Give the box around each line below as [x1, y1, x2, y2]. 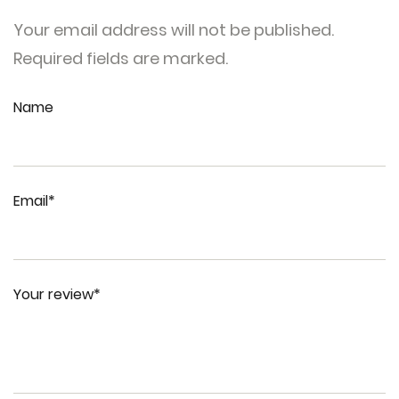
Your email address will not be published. [13, 19, 334, 41]
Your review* [13, 284, 101, 305]
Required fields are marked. [13, 47, 228, 69]
